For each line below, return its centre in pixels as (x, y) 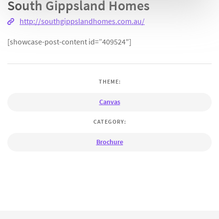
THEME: (109, 81)
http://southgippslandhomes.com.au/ (82, 21)
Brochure (109, 142)
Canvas (109, 101)
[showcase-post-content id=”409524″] (69, 41)
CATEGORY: (109, 122)
